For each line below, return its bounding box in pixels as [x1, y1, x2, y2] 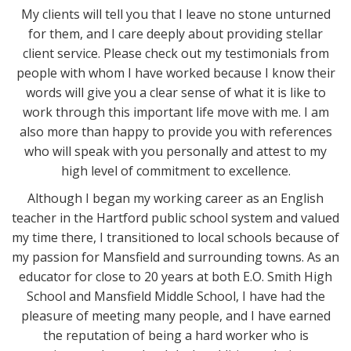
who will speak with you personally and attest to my [24, 143, 327, 160]
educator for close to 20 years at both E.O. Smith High [19, 268, 332, 285]
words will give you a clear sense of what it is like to [25, 84, 326, 101]
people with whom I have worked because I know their [16, 64, 335, 81]
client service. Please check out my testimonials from [22, 45, 329, 62]
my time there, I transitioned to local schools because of [12, 229, 339, 246]
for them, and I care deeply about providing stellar [28, 25, 323, 42]
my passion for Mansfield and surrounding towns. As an [12, 248, 339, 266]
